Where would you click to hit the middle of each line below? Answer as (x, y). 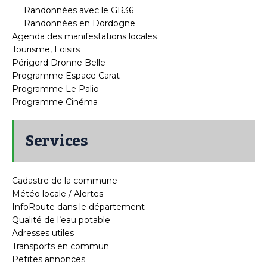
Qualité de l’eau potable (61, 220)
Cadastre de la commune (65, 180)
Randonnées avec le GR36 (79, 10)
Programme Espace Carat (66, 75)
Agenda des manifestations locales (84, 36)
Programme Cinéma (55, 102)
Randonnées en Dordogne (80, 23)
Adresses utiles (43, 233)
